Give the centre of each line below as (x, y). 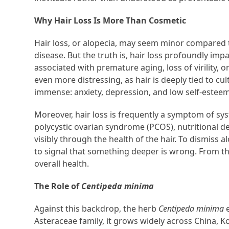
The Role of (58, 186)
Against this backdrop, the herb (97, 209)
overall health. (62, 164)
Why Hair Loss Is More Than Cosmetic (110, 21)
